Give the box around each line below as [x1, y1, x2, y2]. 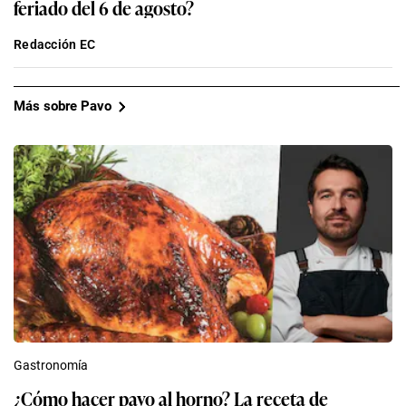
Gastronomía [14, 357, 88, 372]
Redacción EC [14, 36, 96, 52]
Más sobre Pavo [14, 98, 111, 115]
